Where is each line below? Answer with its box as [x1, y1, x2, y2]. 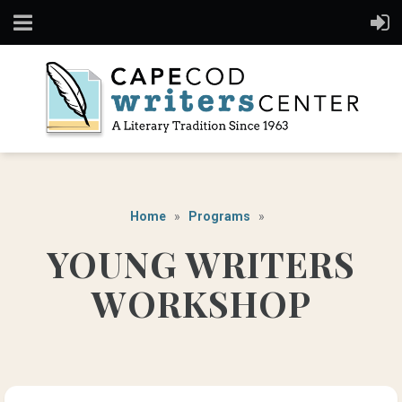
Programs [188, 208, 250, 223]
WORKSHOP [91, 278, 311, 327]
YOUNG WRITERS [47, 239, 355, 287]
